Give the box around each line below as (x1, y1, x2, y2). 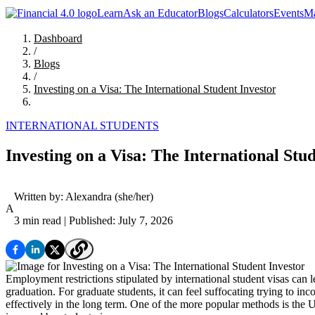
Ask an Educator (123, 7, 198, 20)
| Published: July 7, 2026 (61, 214, 173, 227)
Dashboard (34, 32, 82, 45)
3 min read (14, 214, 61, 227)
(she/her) (112, 191, 153, 203)
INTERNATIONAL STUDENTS (6, 120, 159, 132)
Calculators (224, 7, 274, 20)
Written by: (14, 191, 65, 203)
